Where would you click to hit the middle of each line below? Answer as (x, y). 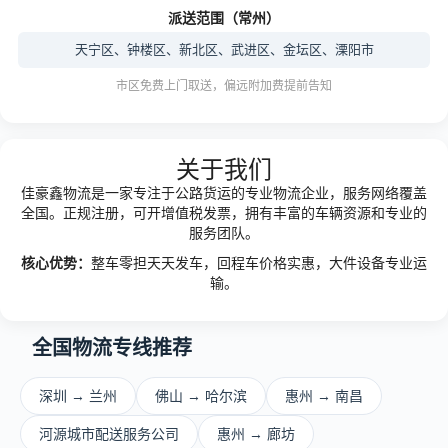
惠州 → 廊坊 (256, 434)
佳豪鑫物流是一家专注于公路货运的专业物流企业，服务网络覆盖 (224, 193)
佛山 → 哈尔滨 (201, 396)
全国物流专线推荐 (112, 348)
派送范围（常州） (224, 18)
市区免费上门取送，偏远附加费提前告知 (224, 86)
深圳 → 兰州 (78, 396)
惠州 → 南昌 (324, 396)
